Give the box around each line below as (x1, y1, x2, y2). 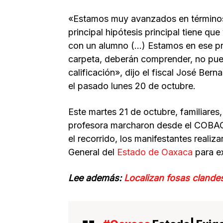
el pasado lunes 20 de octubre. (68, 80, 196, 91)
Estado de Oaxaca (117, 146, 193, 157)
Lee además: (68, 172, 124, 183)
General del (68, 146, 117, 157)
